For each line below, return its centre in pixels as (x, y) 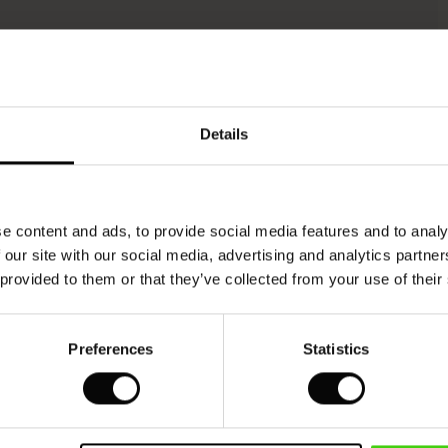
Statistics (336, 349)
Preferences (111, 349)
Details (224, 134)
